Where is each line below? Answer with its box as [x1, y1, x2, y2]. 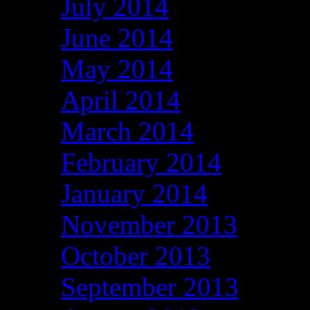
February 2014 [61, 147, 221, 178]
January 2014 [61, 179, 208, 209]
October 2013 [61, 241, 210, 271]
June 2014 [61, 23, 173, 53]
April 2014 [61, 85, 181, 116]
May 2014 [61, 54, 173, 84]
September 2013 [61, 272, 239, 302]
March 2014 [61, 116, 194, 147]
